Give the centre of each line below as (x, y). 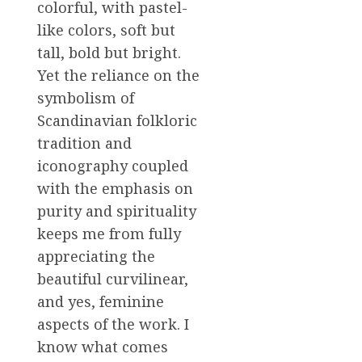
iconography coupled (113, 166)
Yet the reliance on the (118, 76)
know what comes (103, 347)
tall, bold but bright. (109, 53)
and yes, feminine (101, 302)
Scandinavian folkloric (117, 121)
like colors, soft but (106, 30)
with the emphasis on (115, 189)
